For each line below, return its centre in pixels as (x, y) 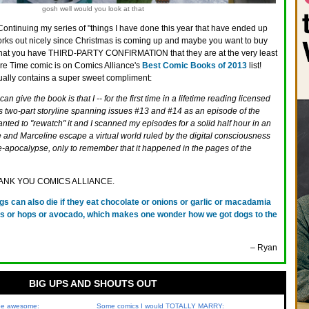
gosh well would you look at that (93, 9)
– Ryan (264, 248)
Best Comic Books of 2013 (195, 66)
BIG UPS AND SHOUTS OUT (93, 283)
